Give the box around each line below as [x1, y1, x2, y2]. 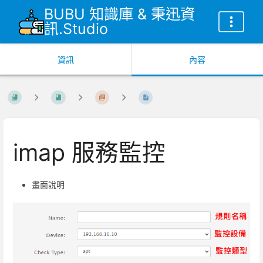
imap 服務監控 [13, 139, 166, 167]
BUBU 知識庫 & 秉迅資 [44, 5, 195, 23]
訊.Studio [44, 20, 108, 38]
